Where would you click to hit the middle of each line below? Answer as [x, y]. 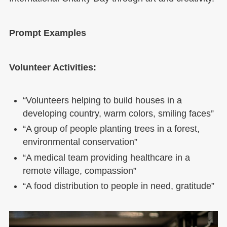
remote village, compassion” [79, 171]
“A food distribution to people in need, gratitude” [118, 186]
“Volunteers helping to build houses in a [102, 100]
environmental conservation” [80, 142]
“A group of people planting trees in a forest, [111, 129]
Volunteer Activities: [52, 67]
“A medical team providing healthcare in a [106, 157]
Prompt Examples [47, 33]
